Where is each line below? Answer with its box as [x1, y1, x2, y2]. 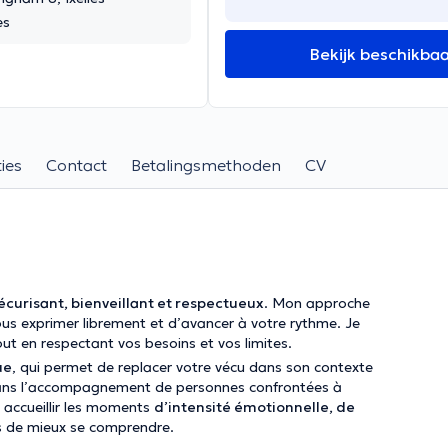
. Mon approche [264, 294, 370, 312]
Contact [46, 155, 107, 175]
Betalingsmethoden [131, 155, 281, 175]
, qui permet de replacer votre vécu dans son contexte [12, 358, 373, 376]
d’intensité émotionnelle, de [154, 398, 355, 416]
